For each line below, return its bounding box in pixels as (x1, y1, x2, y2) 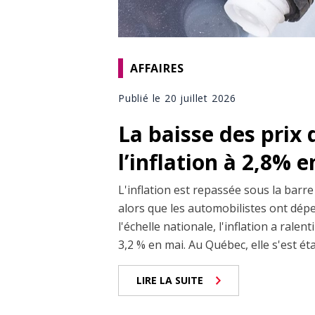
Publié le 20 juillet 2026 (118, 91, 236, 105)
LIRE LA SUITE (136, 274, 203, 288)
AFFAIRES (130, 60, 184, 76)
